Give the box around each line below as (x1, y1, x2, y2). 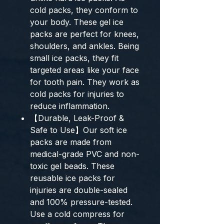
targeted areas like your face (30, 65, 139, 75)
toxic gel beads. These (30, 161, 114, 171)
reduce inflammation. (30, 101, 109, 111)
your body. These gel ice (30, 17, 123, 27)
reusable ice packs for (30, 173, 115, 183)
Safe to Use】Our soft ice (30, 125, 127, 135)
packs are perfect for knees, (30, 29, 139, 39)
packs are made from (30, 137, 111, 147)
